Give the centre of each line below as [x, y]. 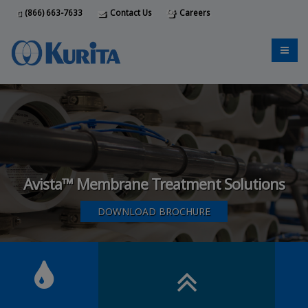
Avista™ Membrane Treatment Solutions [154, 184]
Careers [194, 12]
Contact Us [130, 12]
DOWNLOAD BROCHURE [154, 211]
